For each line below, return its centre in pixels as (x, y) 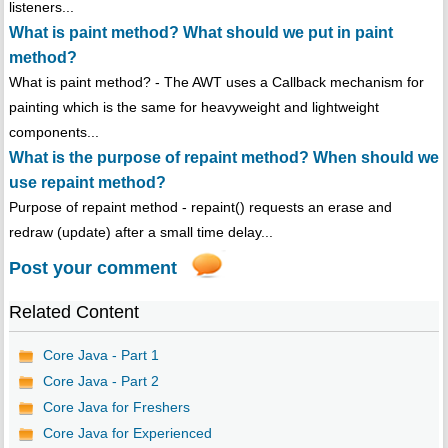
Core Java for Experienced (127, 433)
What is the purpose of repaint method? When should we (223, 158)
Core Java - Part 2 (100, 381)
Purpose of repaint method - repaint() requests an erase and (200, 207)
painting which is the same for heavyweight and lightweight (193, 107)
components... (53, 132)
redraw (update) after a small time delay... (140, 232)
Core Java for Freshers (116, 407)
